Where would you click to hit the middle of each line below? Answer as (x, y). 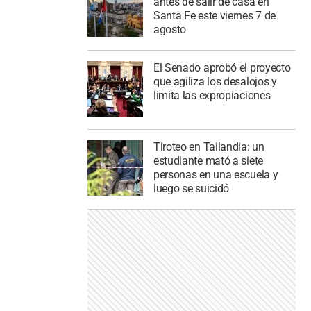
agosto (170, 29)
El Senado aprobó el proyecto (222, 67)
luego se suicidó (191, 189)
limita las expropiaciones (212, 95)
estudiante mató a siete (208, 161)
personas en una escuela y (216, 175)
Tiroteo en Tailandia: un (209, 147)
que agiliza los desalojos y (215, 81)
